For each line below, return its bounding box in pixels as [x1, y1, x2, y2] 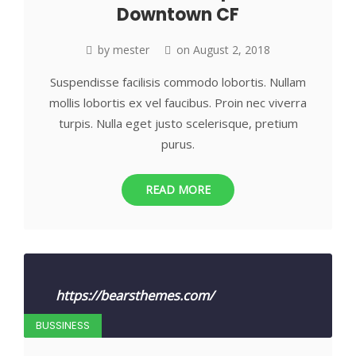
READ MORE [145, 181, 211, 197]
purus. [161, 135, 195, 152]
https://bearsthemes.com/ [56, 285, 214, 304]
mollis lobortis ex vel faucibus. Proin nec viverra [49, 94, 307, 110]
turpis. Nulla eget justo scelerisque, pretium [58, 114, 298, 131]
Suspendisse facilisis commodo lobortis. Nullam [50, 73, 306, 90]
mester [113, 41, 149, 57]
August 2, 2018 [193, 41, 270, 57]
